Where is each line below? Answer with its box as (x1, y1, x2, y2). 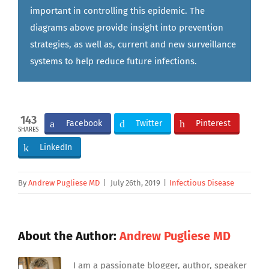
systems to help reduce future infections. (30, 56, 197, 67)
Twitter (136, 118, 162, 129)
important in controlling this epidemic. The (30, 5, 205, 17)
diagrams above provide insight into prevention (30, 22, 223, 34)
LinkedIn (40, 142, 72, 153)
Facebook (66, 118, 102, 129)
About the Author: (18, 229, 119, 244)
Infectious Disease (169, 178, 234, 188)
